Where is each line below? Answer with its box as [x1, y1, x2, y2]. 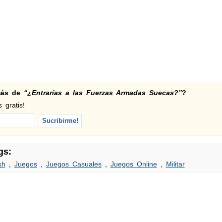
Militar [166, 160, 185, 168]
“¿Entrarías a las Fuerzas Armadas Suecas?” [23, 89, 182, 97]
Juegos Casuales [46, 160, 102, 168]
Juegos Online [110, 160, 157, 168]
